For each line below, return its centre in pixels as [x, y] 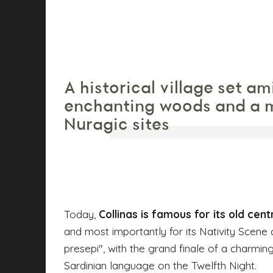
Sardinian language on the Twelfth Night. [160, 265]
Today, [81, 214]
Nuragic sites [117, 125]
